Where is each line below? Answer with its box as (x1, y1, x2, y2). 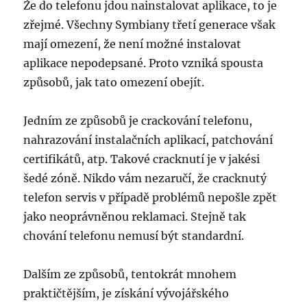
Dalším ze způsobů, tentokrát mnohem (23, 267, 237, 282)
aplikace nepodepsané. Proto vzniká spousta (23, 56, 264, 71)
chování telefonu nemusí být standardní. (23, 229, 245, 243)
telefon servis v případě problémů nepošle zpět (23, 191, 278, 205)
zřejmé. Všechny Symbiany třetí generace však (23, 18, 276, 32)
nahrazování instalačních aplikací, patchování (23, 133, 273, 147)
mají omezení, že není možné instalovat (23, 37, 242, 51)
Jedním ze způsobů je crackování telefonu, (23, 114, 253, 128)
